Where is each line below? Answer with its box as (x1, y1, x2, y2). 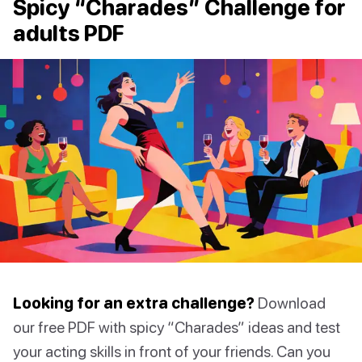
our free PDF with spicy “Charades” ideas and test (13, 318, 340, 337)
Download (255, 293, 326, 313)
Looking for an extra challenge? (13, 293, 255, 313)
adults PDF (13, 20, 124, 47)
